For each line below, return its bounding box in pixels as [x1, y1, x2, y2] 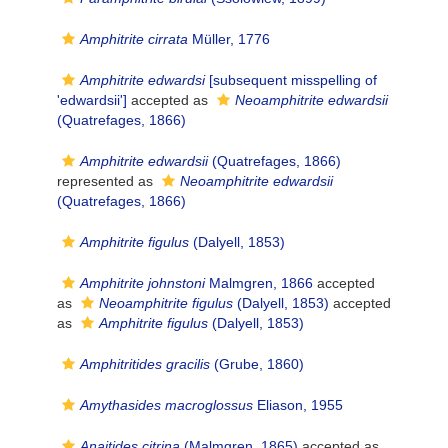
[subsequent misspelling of [205, 72, 377, 88]
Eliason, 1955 [253, 397, 343, 413]
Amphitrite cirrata [80, 31, 188, 47]
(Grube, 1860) [210, 356, 304, 372]
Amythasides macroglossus [80, 397, 253, 413]
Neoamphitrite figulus [99, 295, 233, 311]
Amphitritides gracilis [80, 356, 210, 372]
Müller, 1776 [188, 31, 270, 47]
